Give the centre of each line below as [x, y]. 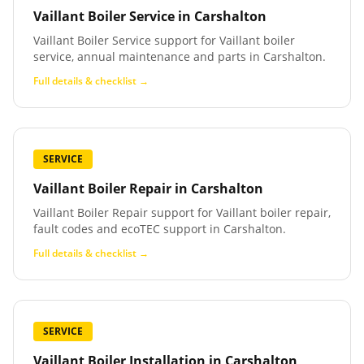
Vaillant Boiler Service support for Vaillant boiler [164, 40]
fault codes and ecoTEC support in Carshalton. [160, 229]
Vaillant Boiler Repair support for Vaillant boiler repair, [182, 212]
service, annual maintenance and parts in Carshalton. [180, 56]
